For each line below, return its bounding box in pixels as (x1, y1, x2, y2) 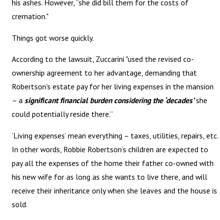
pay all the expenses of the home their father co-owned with (12, 158, 214, 168)
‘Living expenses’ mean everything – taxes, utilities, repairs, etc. (12, 130, 219, 140)
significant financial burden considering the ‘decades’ (25, 95, 194, 106)
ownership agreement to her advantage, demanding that (12, 68, 197, 78)
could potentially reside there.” (12, 109, 113, 119)
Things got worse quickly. (12, 32, 94, 43)
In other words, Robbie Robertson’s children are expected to (12, 144, 209, 154)
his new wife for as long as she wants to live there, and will (12, 171, 208, 182)
